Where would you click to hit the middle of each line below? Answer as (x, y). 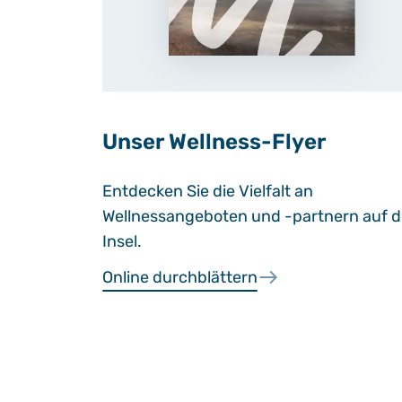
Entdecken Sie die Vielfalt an (208, 191)
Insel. (122, 241)
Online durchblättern (180, 277)
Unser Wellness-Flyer (214, 142)
